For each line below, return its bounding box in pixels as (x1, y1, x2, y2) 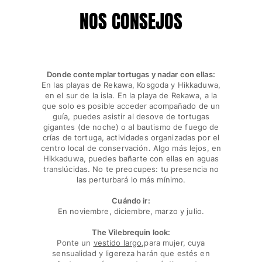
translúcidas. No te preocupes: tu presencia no (43, 164, 219, 174)
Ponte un (57, 238, 94, 248)
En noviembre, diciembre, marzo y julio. (57, 206, 205, 216)
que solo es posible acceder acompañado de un (42, 101, 220, 111)
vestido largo (93, 238, 142, 248)
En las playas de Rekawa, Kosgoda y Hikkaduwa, (42, 80, 220, 90)
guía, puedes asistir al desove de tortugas (52, 112, 210, 122)
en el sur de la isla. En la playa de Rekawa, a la (44, 91, 218, 101)
